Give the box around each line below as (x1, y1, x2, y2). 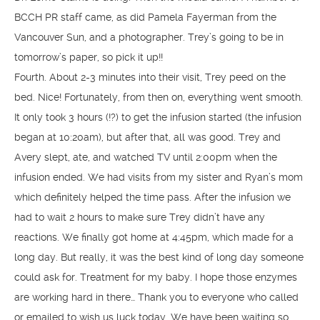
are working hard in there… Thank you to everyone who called (14, 291, 299, 303)
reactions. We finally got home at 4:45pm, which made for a (14, 231, 294, 243)
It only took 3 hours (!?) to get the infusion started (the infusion (14, 111, 301, 123)
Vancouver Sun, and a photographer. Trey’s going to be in (14, 31, 284, 43)
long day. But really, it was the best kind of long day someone (14, 251, 304, 263)
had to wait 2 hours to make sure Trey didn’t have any (14, 211, 265, 223)
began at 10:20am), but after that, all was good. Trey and (14, 131, 281, 143)
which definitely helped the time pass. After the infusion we (14, 191, 291, 203)
